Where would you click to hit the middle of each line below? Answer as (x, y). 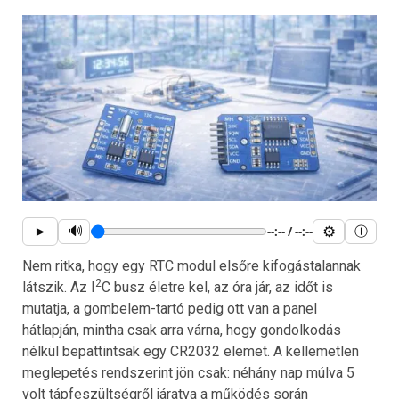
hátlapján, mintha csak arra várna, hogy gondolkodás (182, 330)
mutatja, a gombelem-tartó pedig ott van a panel (170, 309)
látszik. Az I (59, 288)
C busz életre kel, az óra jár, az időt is (217, 288)
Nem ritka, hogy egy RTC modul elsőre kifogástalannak (191, 266)
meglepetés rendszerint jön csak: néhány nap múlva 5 (188, 373)
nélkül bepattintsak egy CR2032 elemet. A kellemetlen (191, 352)
